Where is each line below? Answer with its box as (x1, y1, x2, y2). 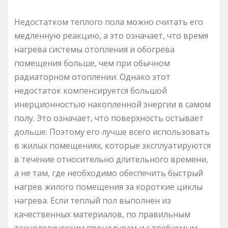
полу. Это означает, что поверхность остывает (14, 112, 204, 124)
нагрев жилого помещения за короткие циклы (14, 181, 203, 192)
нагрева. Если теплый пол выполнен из (14, 194, 171, 206)
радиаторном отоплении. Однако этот (14, 71, 170, 82)
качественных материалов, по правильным (14, 208, 190, 220)
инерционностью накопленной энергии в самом (14, 98, 211, 110)
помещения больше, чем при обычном (14, 57, 170, 69)
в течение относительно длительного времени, (14, 153, 208, 165)
